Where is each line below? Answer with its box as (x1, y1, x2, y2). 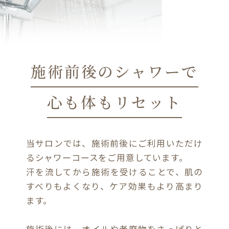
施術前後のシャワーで (30, 60, 199, 82)
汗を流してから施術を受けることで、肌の (26, 166, 203, 178)
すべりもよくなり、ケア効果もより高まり (26, 180, 203, 192)
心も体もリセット (47, 91, 182, 113)
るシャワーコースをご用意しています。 (26, 151, 188, 164)
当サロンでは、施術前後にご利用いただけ (26, 137, 203, 149)
